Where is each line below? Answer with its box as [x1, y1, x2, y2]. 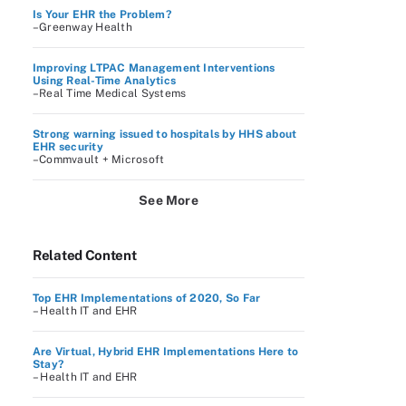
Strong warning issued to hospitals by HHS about [33, 128, 297, 140]
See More [139, 193, 198, 208]
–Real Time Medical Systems [33, 87, 187, 100]
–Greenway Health [33, 21, 132, 34]
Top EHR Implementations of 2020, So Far [33, 292, 261, 304]
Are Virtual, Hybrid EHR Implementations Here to [33, 345, 299, 358]
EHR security [33, 140, 103, 153]
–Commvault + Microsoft [33, 153, 165, 166]
